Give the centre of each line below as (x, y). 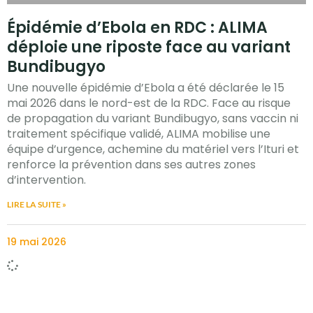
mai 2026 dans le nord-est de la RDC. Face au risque (149, 103)
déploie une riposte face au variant (149, 48)
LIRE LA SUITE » (37, 205)
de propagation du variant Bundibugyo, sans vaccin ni (153, 119)
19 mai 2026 (37, 242)
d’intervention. (46, 180)
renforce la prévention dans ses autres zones (131, 165)
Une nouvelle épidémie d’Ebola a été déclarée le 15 (146, 88)
